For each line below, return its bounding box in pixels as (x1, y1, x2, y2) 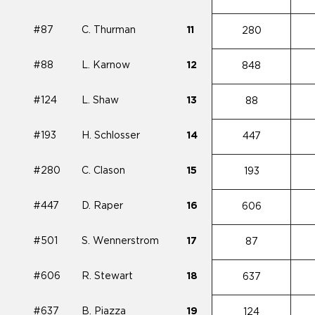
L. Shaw (82, 96, 119, 105)
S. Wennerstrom (82, 236, 159, 246)
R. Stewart (82, 271, 133, 281)
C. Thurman (82, 25, 136, 35)
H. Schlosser (82, 131, 140, 141)
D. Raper (82, 201, 123, 211)
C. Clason (82, 166, 125, 176)
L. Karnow (82, 60, 130, 70)
